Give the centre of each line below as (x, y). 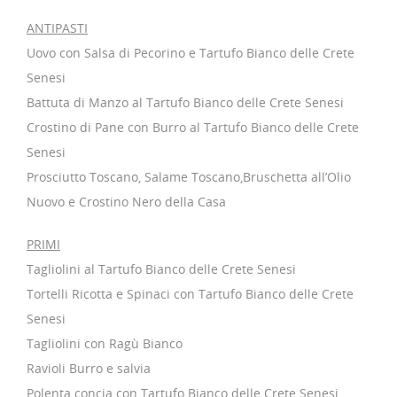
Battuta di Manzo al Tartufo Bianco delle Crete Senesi (185, 102)
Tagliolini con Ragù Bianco (105, 343)
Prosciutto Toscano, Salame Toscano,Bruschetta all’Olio (189, 176)
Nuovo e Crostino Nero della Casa (126, 201)
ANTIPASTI (57, 27)
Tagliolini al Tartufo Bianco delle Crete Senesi (161, 269)
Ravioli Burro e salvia (89, 368)
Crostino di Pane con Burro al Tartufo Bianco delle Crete (193, 127)
